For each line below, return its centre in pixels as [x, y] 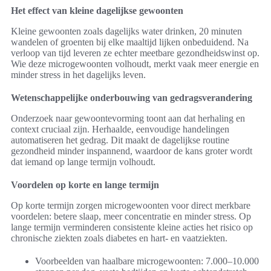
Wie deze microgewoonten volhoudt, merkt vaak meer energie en [135, 64]
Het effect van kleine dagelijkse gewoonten [97, 11]
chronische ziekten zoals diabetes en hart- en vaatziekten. [119, 238]
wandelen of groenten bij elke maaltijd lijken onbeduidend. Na [130, 42]
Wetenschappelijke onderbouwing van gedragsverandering [132, 98]
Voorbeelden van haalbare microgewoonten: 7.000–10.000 [147, 261]
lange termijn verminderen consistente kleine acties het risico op [132, 227]
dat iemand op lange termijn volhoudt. [83, 162]
